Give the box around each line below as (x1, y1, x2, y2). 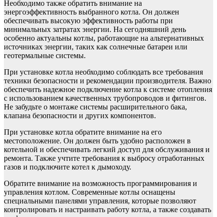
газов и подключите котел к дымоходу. (4, 162, 131, 171)
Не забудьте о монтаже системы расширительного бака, (4, 102, 187, 111)
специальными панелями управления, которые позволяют (4, 196, 196, 205)
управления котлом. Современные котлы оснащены (4, 187, 175, 196)
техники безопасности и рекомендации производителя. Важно (4, 76, 211, 85)
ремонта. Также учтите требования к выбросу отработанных (4, 154, 204, 162)
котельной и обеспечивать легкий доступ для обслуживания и (4, 145, 210, 154)
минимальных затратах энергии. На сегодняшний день (4, 25, 186, 33)
